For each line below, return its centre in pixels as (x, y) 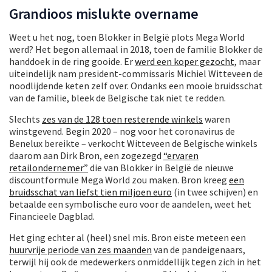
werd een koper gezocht (185, 62)
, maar (247, 62)
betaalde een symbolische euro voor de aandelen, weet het (130, 204)
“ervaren (181, 156)
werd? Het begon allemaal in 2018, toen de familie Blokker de (136, 49)
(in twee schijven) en (215, 192)
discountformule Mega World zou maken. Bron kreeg (119, 180)
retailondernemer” (49, 168)
